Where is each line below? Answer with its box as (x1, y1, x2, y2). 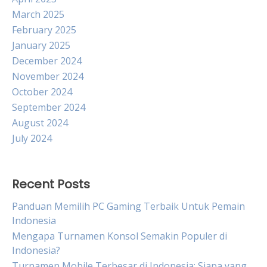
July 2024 (12, 132, 52, 145)
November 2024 (12, 70, 83, 83)
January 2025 (12, 39, 70, 52)
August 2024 (12, 116, 68, 129)
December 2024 (12, 54, 82, 67)
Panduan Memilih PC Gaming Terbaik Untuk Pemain (12, 200, 245, 213)
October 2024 (12, 85, 72, 98)
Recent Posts (12, 176, 90, 193)
